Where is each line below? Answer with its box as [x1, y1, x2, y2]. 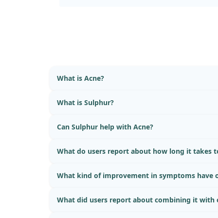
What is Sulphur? [57, 97, 114, 107]
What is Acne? [57, 73, 104, 83]
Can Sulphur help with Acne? [57, 122, 153, 131]
